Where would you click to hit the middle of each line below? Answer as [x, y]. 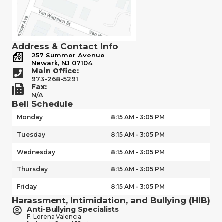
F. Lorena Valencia [54, 217]
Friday [27, 187]
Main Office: [55, 71]
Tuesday [31, 135]
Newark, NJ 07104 [62, 63]
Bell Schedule [42, 104]
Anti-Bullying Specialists [73, 209]
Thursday [32, 169]
